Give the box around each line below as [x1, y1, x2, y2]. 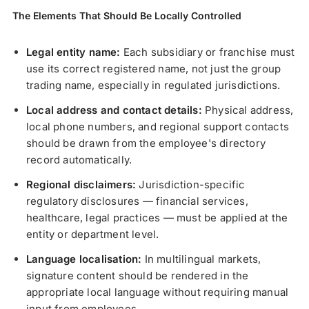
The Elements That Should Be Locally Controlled [12, 9, 241, 21]
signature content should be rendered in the [26, 268, 249, 282]
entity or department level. [26, 227, 159, 241]
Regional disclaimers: [26, 177, 139, 191]
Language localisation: [26, 252, 145, 266]
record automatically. [26, 152, 132, 166]
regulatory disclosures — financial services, [26, 194, 248, 208]
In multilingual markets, [144, 252, 261, 266]
